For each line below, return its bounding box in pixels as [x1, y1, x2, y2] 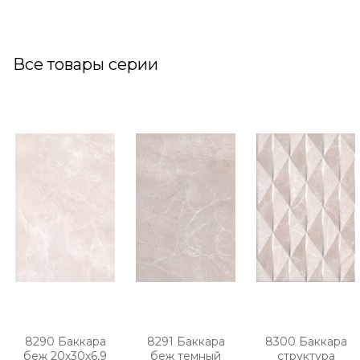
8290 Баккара [24, 333, 106, 349]
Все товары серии [13, 55, 158, 75]
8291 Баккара [146, 333, 225, 349]
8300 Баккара [265, 333, 347, 349]
